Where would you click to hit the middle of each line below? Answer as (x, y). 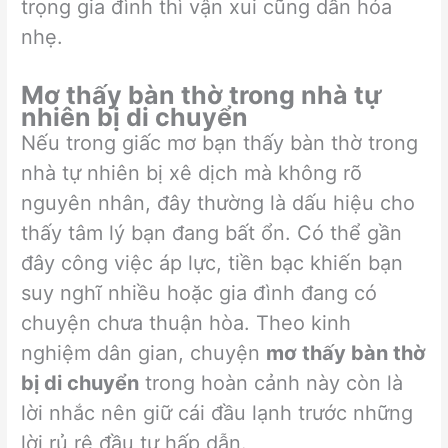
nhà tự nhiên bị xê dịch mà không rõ (192, 172)
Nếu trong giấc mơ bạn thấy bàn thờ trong (220, 142)
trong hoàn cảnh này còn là (271, 382)
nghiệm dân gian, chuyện (144, 352)
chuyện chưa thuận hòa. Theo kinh (186, 322)
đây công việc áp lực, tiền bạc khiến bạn (212, 262)
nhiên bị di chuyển (135, 116)
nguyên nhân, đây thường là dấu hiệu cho (218, 202)
